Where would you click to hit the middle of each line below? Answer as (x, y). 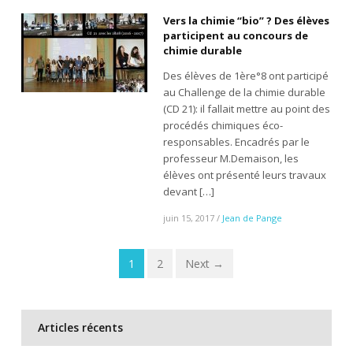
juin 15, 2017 (188, 218)
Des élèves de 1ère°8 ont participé (245, 76)
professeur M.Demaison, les (230, 159)
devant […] (188, 192)
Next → (205, 264)
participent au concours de (235, 36)
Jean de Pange (252, 218)
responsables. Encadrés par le (236, 142)
